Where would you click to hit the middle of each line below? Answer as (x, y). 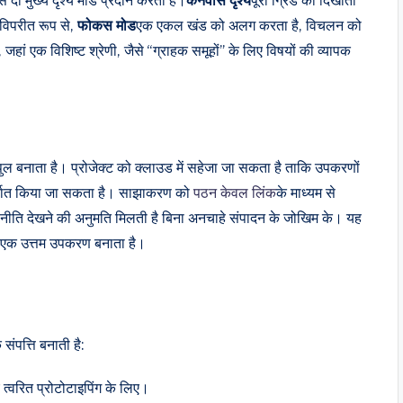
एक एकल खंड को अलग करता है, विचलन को (249, 26)
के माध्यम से (306, 193)
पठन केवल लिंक (235, 193)
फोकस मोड (107, 26)
